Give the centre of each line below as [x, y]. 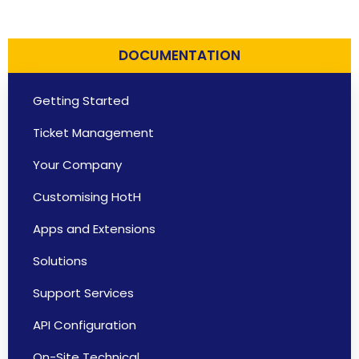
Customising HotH [87, 197]
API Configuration [85, 325]
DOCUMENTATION [179, 55]
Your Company [77, 165]
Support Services [83, 293]
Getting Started [81, 101]
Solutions [60, 261]
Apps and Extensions [94, 229]
